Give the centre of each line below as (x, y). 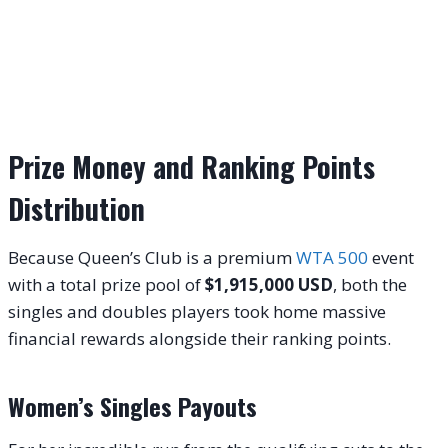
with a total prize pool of (106, 285)
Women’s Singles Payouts (132, 406)
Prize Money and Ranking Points (191, 167)
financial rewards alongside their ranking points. (199, 339)
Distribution (76, 209)
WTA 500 (332, 258)
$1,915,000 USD (269, 285)
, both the (370, 285)
